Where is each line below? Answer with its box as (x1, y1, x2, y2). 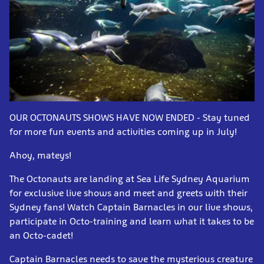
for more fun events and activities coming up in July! (9, 126, 239, 138)
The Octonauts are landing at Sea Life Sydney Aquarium (9, 173, 250, 185)
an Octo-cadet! (9, 230, 73, 242)
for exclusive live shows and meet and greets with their (9, 187, 247, 199)
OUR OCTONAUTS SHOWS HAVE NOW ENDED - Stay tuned (9, 112, 250, 124)
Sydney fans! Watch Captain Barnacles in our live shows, (9, 202, 253, 213)
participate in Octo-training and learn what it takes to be (9, 216, 254, 227)
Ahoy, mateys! (9, 150, 74, 161)
